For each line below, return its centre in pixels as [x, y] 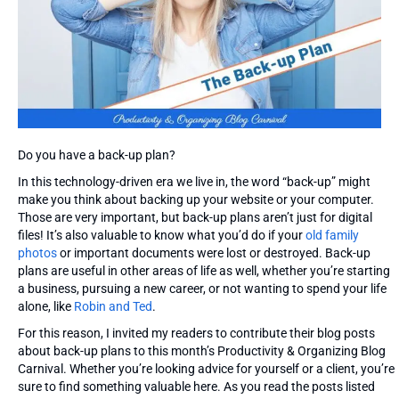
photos [37, 252]
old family [332, 235]
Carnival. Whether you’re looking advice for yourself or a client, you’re [206, 368]
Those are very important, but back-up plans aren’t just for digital [195, 217]
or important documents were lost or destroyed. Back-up [214, 252]
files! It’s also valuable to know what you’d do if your [162, 235]
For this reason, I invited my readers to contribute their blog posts [196, 333]
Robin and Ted [113, 306]
